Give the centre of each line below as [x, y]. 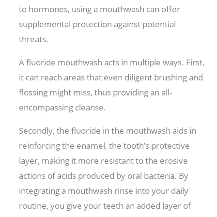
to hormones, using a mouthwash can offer [100, 9]
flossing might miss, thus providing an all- [96, 93]
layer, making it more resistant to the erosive [104, 161]
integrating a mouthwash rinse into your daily [104, 191]
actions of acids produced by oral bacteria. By [104, 176]
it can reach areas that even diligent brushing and [111, 77]
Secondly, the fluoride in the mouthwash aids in [108, 131]
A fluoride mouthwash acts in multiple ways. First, [112, 62]
